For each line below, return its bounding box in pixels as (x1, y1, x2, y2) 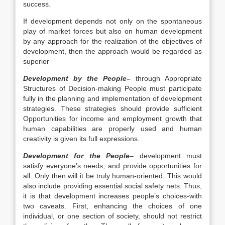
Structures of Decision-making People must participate (23, 84, 202, 92)
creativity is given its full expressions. (23, 135, 140, 143)
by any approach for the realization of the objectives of (23, 37, 202, 45)
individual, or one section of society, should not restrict (23, 212, 202, 220)
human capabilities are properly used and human (23, 125, 202, 133)
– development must (130, 152, 202, 160)
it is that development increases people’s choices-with (23, 192, 202, 200)
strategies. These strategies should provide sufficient (23, 104, 202, 113)
